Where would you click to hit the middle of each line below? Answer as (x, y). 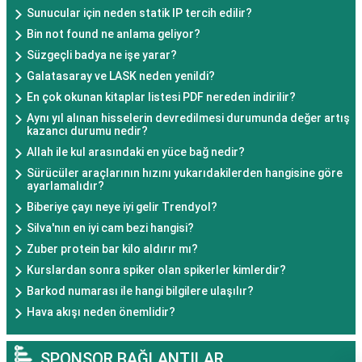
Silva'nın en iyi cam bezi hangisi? (110, 228)
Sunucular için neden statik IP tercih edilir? (139, 13)
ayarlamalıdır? (65, 186)
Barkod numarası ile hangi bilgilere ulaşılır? (140, 291)
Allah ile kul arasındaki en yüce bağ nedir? (136, 152)
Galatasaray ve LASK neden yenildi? (121, 76)
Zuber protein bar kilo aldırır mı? (112, 249)
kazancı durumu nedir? (87, 131)
